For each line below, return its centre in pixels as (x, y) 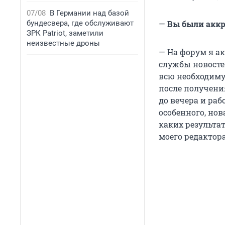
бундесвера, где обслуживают (80, 23)
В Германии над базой (89, 13)
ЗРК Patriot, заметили (65, 33)
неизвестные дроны (63, 43)
